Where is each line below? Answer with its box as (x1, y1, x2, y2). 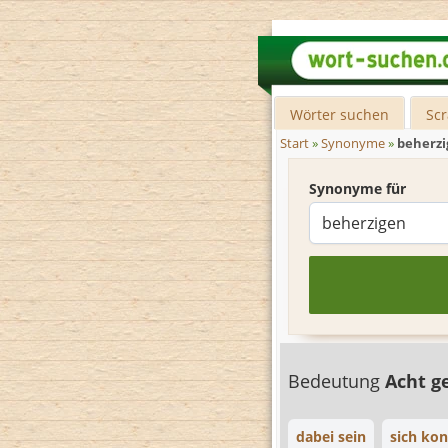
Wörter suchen (290, 105, 390, 124)
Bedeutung (288, 369, 385, 393)
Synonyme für (309, 179, 406, 198)
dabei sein (296, 427, 366, 446)
